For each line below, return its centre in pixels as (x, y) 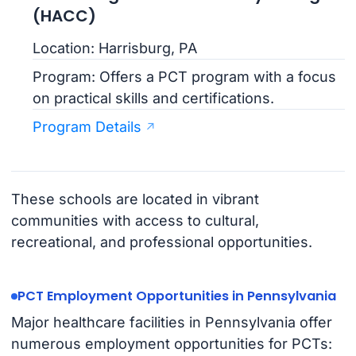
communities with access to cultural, (135, 221)
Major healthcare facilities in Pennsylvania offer (171, 323)
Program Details (87, 127)
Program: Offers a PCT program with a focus (185, 77)
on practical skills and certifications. (154, 99)
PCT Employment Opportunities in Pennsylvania (176, 296)
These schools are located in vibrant (135, 199)
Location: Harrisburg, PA (115, 48)
